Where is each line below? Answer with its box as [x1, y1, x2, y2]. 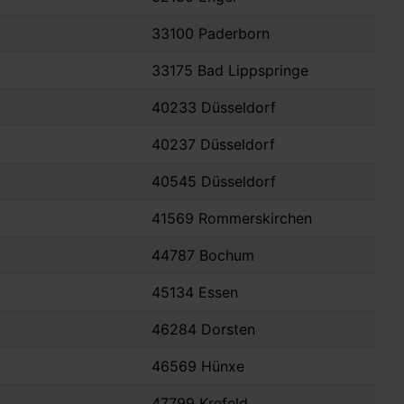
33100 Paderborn [151, 24, 270, 43]
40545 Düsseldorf [151, 172, 276, 191]
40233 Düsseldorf [151, 98, 276, 117]
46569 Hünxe [151, 357, 244, 376]
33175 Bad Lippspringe [151, 61, 308, 80]
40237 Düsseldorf [151, 135, 275, 154]
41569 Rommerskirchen [151, 209, 312, 228]
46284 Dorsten [151, 320, 255, 339]
